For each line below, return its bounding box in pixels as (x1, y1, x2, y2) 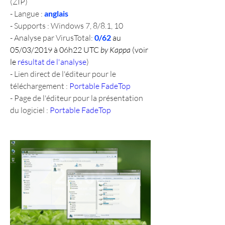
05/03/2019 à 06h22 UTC (10, 45, 100, 55)
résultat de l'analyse (18, 57, 86, 67)
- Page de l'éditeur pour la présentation (10, 93, 143, 103)
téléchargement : (10, 81, 69, 91)
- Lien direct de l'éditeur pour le (10, 69, 116, 79)
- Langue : (10, 9, 44, 19)
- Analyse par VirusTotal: (10, 33, 94, 43)
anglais (44, 9, 68, 19)
